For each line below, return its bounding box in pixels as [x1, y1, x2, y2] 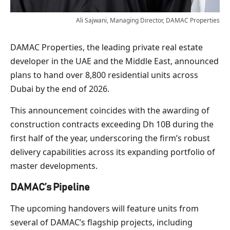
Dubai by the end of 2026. [10, 83, 109, 94]
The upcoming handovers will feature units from [10, 202, 199, 214]
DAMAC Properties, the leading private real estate [10, 41, 203, 53]
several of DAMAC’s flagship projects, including [10, 216, 193, 228]
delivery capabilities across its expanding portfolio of [10, 146, 215, 158]
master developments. [10, 160, 98, 171]
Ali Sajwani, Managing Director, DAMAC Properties [76, 15, 220, 25]
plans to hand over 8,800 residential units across [10, 69, 198, 81]
